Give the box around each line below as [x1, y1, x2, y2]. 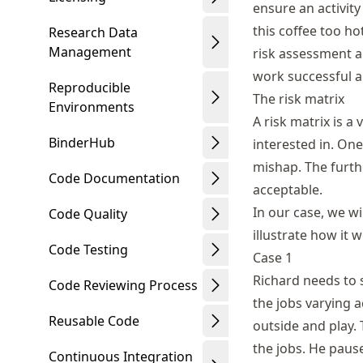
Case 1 [253, 249, 293, 267]
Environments [49, 98, 135, 116]
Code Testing [49, 241, 128, 258]
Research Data [49, 23, 138, 41]
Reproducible [49, 79, 130, 96]
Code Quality [49, 205, 127, 223]
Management [49, 43, 131, 61]
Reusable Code [49, 312, 139, 330]
